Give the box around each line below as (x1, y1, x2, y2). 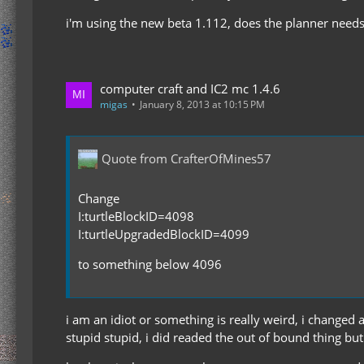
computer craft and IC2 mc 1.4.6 (100, 80, 280, 97)
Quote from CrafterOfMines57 (102, 150, 271, 167)
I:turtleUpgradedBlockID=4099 (78, 225, 249, 242)
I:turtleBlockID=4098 (78, 207, 194, 224)
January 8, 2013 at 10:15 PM (140, 97, 265, 111)
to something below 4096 (78, 255, 222, 272)
